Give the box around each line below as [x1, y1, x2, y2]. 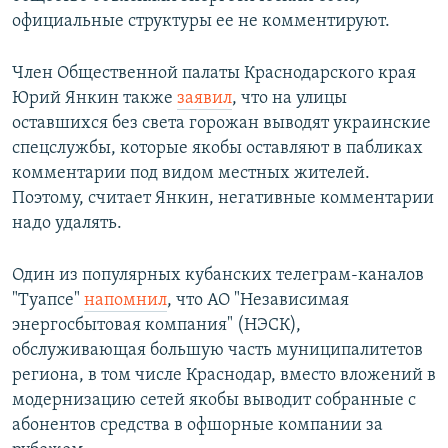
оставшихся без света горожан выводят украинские [12, 114, 431, 134]
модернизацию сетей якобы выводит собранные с [12, 391, 416, 411]
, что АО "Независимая [167, 291, 349, 311]
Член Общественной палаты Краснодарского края [12, 64, 416, 84]
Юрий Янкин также [12, 89, 177, 109]
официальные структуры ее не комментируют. [12, 12, 390, 32]
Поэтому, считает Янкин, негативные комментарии [12, 189, 434, 209]
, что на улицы [232, 89, 347, 109]
